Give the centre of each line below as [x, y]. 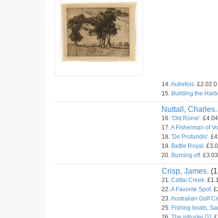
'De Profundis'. [190, 137]
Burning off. [186, 155]
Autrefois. [183, 84]
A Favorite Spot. [191, 189]
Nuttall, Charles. [189, 109]
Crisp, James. [185, 171]
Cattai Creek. [189, 180]
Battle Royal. [188, 146]
